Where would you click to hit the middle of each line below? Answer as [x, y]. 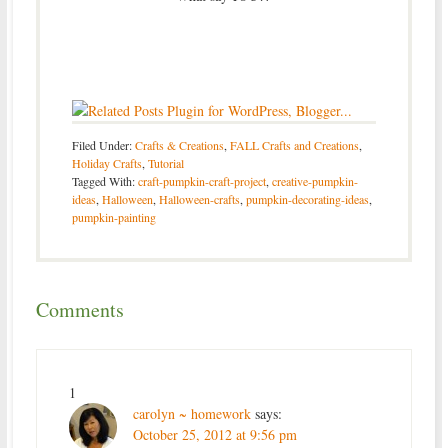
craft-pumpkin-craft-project [201, 180]
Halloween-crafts [199, 198]
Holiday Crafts [106, 162]
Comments [79, 309]
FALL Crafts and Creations [294, 144]
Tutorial [165, 162]
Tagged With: [104, 180]
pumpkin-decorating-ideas [307, 198]
